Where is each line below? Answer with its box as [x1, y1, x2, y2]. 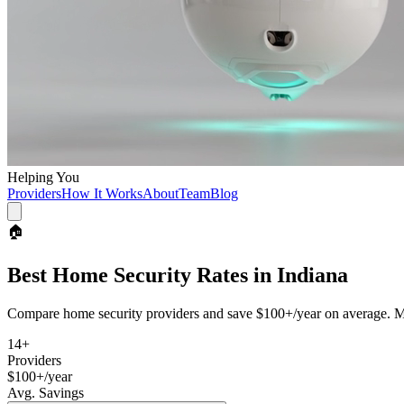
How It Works [61, 186, 142, 201]
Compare [7, 305, 63, 321]
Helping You [7, 170, 79, 185]
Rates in [191, 262, 277, 287]
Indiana [277, 262, 348, 287]
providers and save [142, 305, 252, 321]
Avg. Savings [7, 384, 84, 400]
